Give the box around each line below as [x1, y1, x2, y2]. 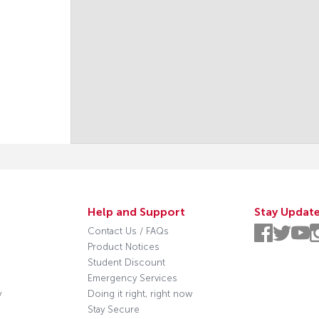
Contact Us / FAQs [88, 226, 169, 236]
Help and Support [88, 205, 186, 219]
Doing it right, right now [88, 288, 193, 299]
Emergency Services [88, 273, 178, 283]
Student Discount [88, 257, 166, 268]
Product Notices [88, 241, 160, 252]
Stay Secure [88, 304, 140, 315]
